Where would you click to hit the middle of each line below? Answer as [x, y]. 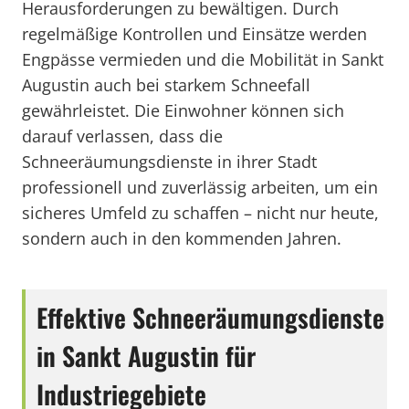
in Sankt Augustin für [146, 356]
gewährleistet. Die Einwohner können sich [183, 110]
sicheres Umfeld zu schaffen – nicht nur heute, [200, 213]
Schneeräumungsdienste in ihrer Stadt [169, 162]
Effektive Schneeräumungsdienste [210, 317]
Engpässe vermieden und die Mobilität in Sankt [203, 59]
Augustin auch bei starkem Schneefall [166, 85]
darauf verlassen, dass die [122, 136]
